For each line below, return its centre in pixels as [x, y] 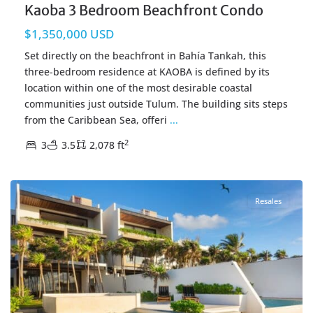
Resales [268, 201]
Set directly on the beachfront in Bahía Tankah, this [145, 55]
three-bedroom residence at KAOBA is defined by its [147, 71]
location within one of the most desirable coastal [138, 87]
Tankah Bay [118, 162]
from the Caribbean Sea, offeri [97, 119]
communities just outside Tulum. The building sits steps [156, 103]
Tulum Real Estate [193, 162]
